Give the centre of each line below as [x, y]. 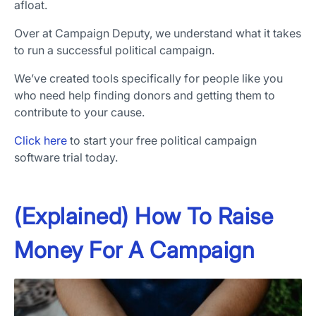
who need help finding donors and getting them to [145, 96]
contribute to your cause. [79, 113]
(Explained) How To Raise [144, 217]
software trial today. [66, 158]
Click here [41, 141]
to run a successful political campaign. [114, 50]
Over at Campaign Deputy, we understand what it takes [158, 34]
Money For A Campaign [134, 250]
